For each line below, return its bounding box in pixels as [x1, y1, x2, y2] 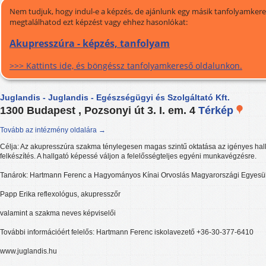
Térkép [198, 104, 236, 117]
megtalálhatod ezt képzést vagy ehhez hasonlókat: [9, 17, 188, 27]
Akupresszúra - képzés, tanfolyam [9, 37, 170, 50]
